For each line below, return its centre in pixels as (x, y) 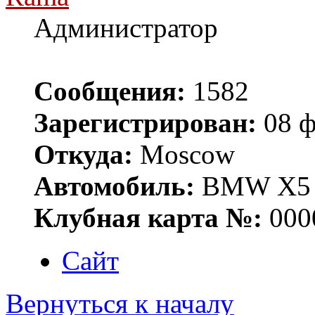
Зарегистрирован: (145, 123)
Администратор (126, 28)
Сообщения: (110, 91)
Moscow (184, 155)
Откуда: (83, 155)
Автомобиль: (114, 186)
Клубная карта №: (148, 218)
